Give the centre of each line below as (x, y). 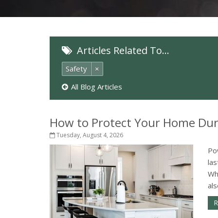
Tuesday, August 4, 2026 (89, 135)
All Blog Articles (97, 87)
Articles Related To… (122, 50)
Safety (76, 69)
